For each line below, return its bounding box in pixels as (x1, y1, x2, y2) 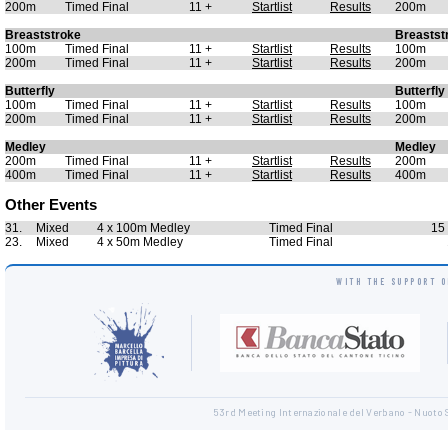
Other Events (5, 196, 97, 213)
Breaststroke (5, 28, 81, 42)
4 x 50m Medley (97, 235, 183, 249)
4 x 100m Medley (97, 221, 190, 235)
